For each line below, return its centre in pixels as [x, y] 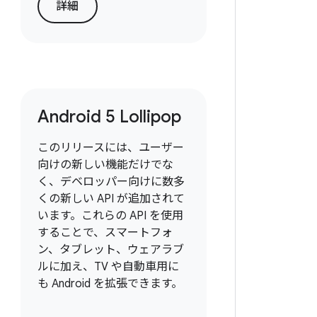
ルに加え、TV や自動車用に [108, 267]
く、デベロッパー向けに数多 [111, 182]
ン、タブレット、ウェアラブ [110, 250]
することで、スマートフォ [105, 233]
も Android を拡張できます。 [110, 284]
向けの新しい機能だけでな [105, 165]
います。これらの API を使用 [110, 216]
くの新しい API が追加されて [111, 199]
